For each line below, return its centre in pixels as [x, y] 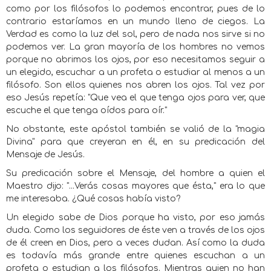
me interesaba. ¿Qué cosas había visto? [93, 199]
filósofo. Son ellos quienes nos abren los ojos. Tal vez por [135, 85]
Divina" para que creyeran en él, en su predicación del [135, 142]
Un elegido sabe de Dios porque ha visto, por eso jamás [135, 217]
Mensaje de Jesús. [45, 155]
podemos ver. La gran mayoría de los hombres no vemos [135, 47]
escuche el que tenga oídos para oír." [87, 110]
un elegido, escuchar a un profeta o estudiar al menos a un [135, 72]
